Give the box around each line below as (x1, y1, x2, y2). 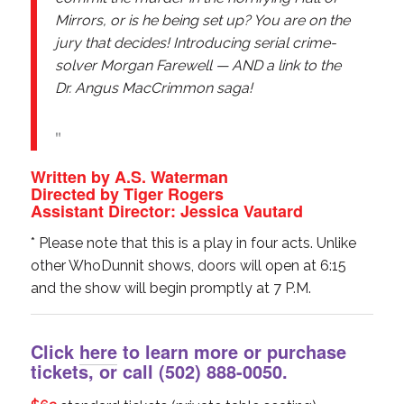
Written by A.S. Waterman (30, 164, 228, 188)
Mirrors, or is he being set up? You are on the (54, 11, 350, 29)
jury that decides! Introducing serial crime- (54, 33, 336, 51)
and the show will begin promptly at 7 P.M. (30, 280, 311, 298)
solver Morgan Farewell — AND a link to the (54, 56, 341, 74)
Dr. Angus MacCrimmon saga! (54, 78, 252, 96)
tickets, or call (30, 358, 159, 385)
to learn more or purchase (116, 338, 346, 365)
